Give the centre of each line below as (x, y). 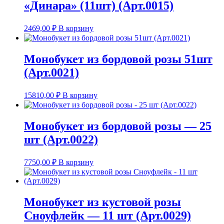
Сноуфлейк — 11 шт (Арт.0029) (107, 215)
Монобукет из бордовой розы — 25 (118, 126)
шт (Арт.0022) (61, 139)
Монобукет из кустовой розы (102, 202)
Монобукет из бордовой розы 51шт (118, 59)
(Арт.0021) (51, 72)
